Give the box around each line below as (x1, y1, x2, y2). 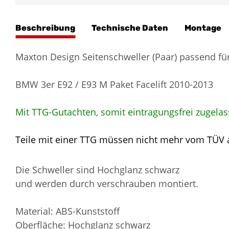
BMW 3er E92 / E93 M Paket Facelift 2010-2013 (15, 78, 213, 90)
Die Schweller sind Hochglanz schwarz (15, 163, 179, 176)
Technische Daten (91, 22, 168, 33)
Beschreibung (15, 22, 75, 33)
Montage (185, 22, 221, 33)
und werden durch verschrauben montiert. (15, 177, 198, 190)
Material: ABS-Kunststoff (15, 204, 120, 217)
